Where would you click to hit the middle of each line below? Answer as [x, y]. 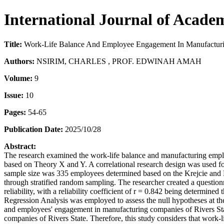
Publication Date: [33, 129]
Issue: [14, 95]
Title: [13, 44]
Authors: [19, 61]
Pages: [15, 112]
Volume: [18, 78]
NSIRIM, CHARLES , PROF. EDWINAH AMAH [118, 61]
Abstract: [20, 146]
